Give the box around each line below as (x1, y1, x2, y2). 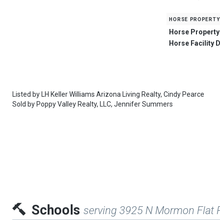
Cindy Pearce (164, 90, 204, 99)
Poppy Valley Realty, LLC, (36, 100, 112, 109)
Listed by (12, 90, 41, 99)
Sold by (12, 100, 36, 109)
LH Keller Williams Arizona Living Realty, (41, 90, 162, 99)
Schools (31, 202, 83, 218)
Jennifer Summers (114, 100, 173, 109)
